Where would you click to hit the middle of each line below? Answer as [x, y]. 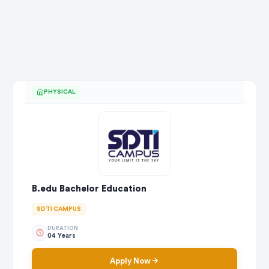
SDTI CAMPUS [59, 209]
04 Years [62, 236]
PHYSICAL [59, 92]
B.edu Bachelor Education [89, 189]
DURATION [63, 229]
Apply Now [130, 261]
